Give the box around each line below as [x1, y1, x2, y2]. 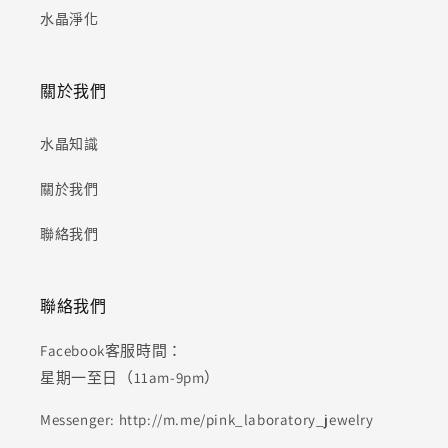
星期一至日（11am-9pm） [40, 368, 220, 387]
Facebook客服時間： [40, 341, 183, 360]
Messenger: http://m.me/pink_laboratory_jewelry [40, 410, 374, 429]
